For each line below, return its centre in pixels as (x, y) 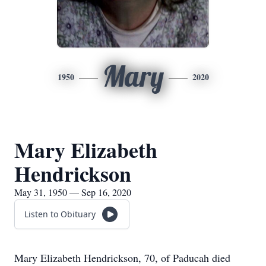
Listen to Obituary (60, 214)
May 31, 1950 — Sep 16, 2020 (73, 192)
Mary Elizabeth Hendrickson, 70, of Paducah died (122, 258)
